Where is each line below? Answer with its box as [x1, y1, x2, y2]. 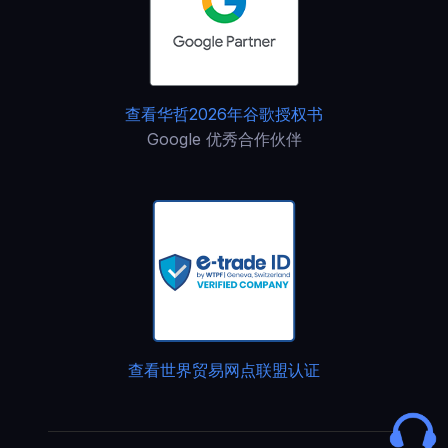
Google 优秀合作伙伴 [146, 129, 302, 149]
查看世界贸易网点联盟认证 [128, 360, 320, 380]
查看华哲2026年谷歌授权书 [125, 104, 323, 124]
